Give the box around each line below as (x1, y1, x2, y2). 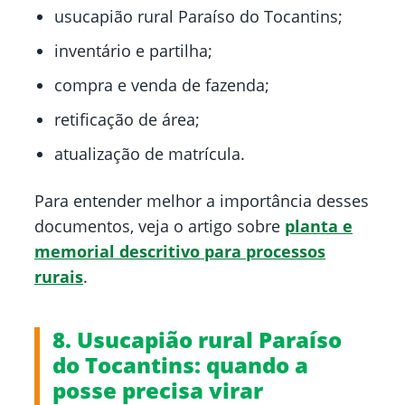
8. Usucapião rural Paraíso (52, 325, 342, 355)
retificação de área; (54, 108, 200, 131)
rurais (34, 266, 83, 288)
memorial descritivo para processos (34, 240, 325, 263)
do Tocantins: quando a (52, 350, 308, 381)
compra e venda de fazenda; (54, 74, 269, 97)
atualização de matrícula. (54, 143, 245, 165)
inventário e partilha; (54, 40, 212, 62)
